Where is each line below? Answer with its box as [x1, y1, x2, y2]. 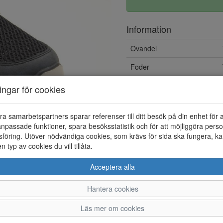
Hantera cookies [87, 183, 138, 194]
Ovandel [130, 43, 157, 53]
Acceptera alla [90, 161, 135, 172]
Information [126, 22, 171, 35]
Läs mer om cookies [81, 203, 144, 213]
